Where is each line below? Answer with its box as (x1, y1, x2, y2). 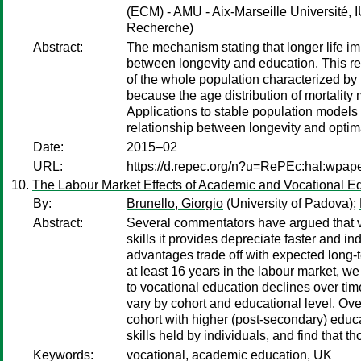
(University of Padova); (223, 197, 359, 210)
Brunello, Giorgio (127, 197, 223, 210)
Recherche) (127, 21, 193, 35)
